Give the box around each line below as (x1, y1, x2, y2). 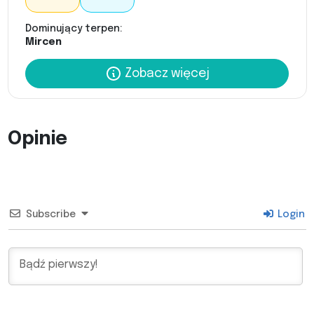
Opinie (7, 130, 67, 149)
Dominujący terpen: (25, 24, 122, 34)
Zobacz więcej (121, 67, 210, 81)
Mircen (25, 37, 62, 48)
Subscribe (25, 210, 76, 220)
